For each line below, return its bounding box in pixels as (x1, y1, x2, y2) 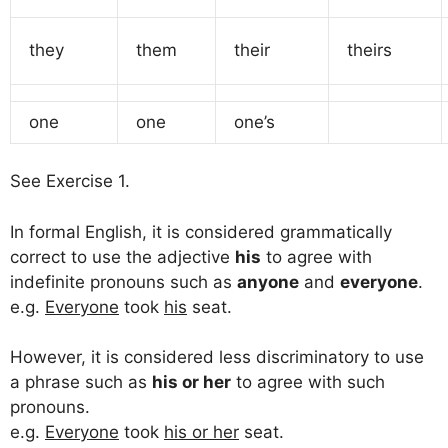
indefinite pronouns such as (10, 271, 237, 292)
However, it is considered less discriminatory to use (10, 347, 424, 368)
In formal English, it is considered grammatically (10, 221, 392, 242)
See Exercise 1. (10, 171, 130, 192)
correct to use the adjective (10, 246, 235, 267)
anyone (237, 271, 299, 292)
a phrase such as (10, 372, 152, 393)
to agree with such (231, 372, 385, 393)
